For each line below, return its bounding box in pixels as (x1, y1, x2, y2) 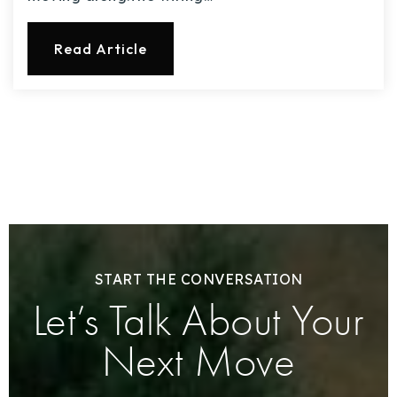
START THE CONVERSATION (94, 270, 303, 288)
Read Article (54, 40, 147, 58)
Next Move (101, 336, 296, 386)
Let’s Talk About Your (32, 295, 365, 346)
